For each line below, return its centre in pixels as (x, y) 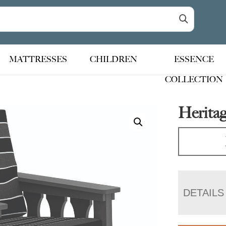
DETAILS (204, 193)
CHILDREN (114, 60)
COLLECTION (194, 80)
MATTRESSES (38, 60)
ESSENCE (194, 60)
